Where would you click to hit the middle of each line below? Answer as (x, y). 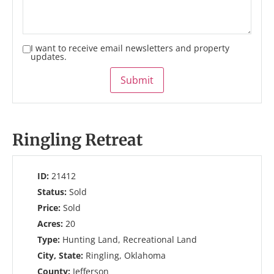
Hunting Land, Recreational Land (130, 239)
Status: (53, 192)
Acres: (51, 224)
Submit (137, 80)
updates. (49, 57)
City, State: (61, 255)
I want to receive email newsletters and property (130, 48)
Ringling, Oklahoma (126, 255)
